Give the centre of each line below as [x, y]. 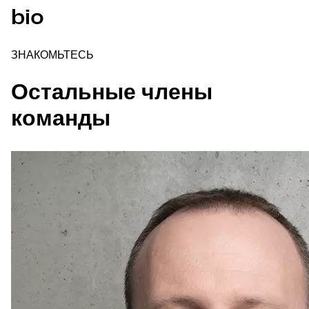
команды [61, 119]
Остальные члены [112, 93]
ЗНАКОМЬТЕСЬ [52, 56]
